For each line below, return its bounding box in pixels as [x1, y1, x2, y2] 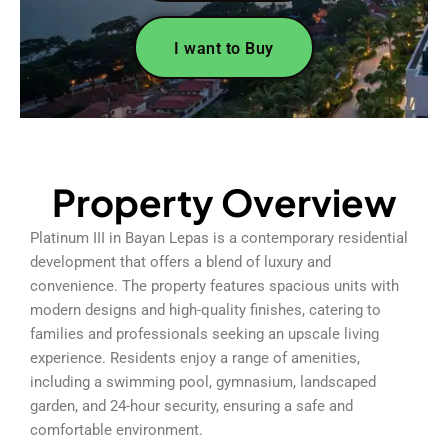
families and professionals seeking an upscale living [30, 324, 379, 343]
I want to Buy [174, 38, 274, 58]
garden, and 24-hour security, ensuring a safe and [30, 396, 353, 415]
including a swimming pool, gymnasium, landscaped [30, 372, 376, 391]
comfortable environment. [30, 420, 203, 439]
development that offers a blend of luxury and [30, 252, 331, 271]
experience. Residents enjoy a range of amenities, [30, 348, 360, 367]
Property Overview [51, 178, 397, 225]
